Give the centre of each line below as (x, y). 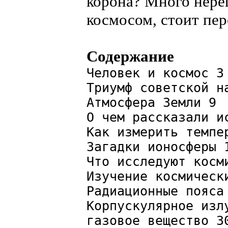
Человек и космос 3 (155, 73)
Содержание (130, 56)
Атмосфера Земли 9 (151, 103)
